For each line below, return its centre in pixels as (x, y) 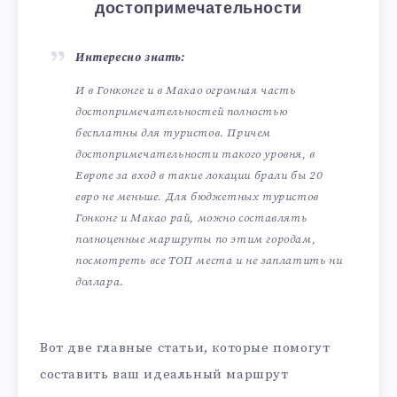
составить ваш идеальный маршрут (164, 374)
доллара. (100, 281)
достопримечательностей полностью (182, 111)
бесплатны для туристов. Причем (173, 132)
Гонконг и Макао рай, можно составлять (191, 218)
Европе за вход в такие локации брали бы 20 (199, 175)
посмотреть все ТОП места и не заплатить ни (209, 260)
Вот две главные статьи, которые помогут (185, 347)
